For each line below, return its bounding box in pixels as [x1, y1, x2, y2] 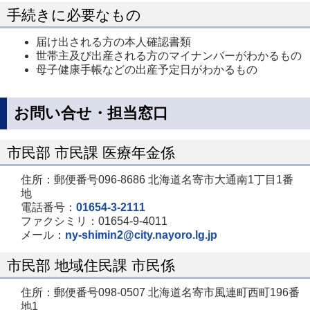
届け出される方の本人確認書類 [36, 36, 191, 48]
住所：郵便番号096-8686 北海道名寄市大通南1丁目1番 [21, 174, 293, 185]
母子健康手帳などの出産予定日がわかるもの [36, 64, 257, 75]
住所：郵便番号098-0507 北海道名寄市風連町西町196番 [21, 286, 300, 298]
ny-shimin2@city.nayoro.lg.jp [65, 229, 217, 241]
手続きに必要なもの [7, 7, 141, 23]
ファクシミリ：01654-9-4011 [21, 215, 167, 227]
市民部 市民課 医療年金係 [7, 145, 175, 161]
